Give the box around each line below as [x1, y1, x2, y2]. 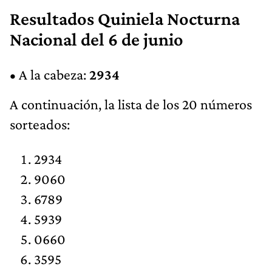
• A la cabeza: [10, 66, 89, 83]
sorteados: [10, 115, 70, 132]
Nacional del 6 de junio [10, 29, 183, 50]
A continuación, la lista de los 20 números [10, 95, 252, 112]
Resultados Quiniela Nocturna [10, 8, 240, 29]
